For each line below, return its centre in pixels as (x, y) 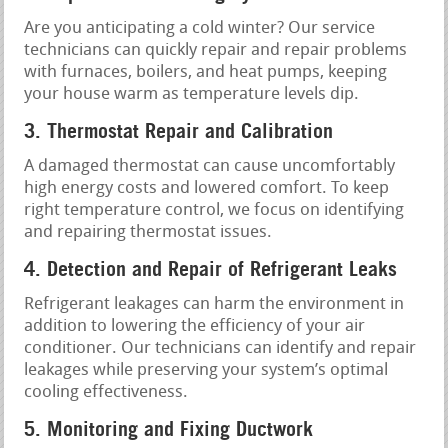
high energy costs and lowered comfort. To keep (207, 188)
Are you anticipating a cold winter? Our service (200, 28)
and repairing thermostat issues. (148, 232)
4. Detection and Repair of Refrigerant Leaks (211, 268)
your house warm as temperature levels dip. (192, 94)
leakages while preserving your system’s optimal (206, 370)
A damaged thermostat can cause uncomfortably (210, 166)
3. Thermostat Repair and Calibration (179, 130)
